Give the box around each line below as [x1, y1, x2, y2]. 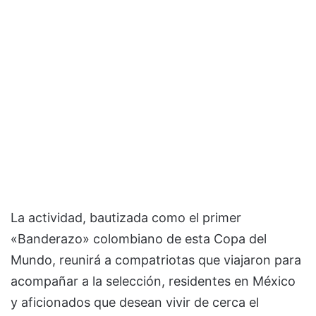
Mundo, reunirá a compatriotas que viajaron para [11, 252, 301, 267]
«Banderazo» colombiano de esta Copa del [11, 231, 267, 246]
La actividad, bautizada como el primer [11, 209, 241, 225]
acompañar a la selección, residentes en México [11, 273, 296, 288]
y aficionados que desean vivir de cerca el [11, 294, 259, 310]
